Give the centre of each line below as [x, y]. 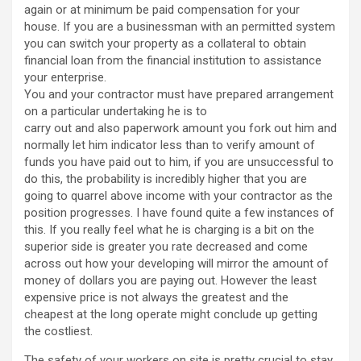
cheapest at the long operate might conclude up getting [171, 315]
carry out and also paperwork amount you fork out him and [180, 129]
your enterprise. [65, 78]
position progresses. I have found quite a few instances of [179, 213]
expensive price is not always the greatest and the [156, 298]
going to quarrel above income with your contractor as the [178, 196]
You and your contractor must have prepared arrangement [179, 95]
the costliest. [58, 332]
